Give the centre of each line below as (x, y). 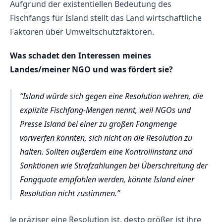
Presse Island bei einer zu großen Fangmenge (98, 124)
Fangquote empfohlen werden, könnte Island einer (107, 179)
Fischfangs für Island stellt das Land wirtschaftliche (106, 18)
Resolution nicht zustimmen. (68, 193)
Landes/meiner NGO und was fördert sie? (91, 70)
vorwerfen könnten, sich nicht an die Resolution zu (106, 138)
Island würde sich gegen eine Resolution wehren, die (113, 96)
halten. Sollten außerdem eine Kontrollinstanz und (106, 151)
